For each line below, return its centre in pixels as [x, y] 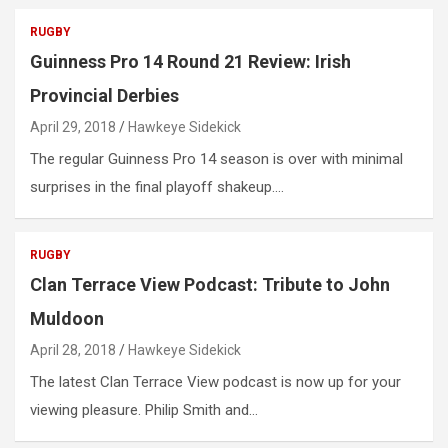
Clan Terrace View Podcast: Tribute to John [210, 285]
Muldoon [67, 319]
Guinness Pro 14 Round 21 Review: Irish [190, 62]
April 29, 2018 [73, 127]
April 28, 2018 [73, 350]
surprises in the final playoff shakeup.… [157, 187]
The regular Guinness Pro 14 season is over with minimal [216, 159]
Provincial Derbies [104, 96]
